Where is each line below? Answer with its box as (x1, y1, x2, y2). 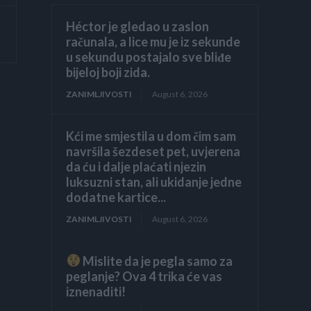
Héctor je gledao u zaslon (66, 18, 210, 34)
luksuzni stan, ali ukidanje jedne (66, 174, 242, 190)
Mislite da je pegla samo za (80, 253, 233, 269)
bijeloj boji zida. (66, 64, 151, 80)
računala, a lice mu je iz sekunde (66, 33, 241, 49)
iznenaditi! (66, 283, 126, 299)
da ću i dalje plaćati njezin (66, 158, 207, 174)
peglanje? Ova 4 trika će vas (66, 268, 223, 284)
